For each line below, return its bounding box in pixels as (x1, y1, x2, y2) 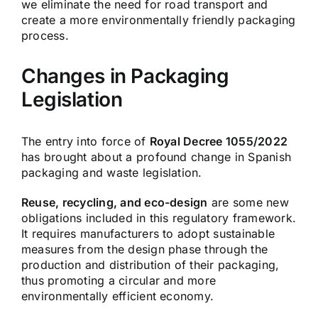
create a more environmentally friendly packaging (21, 13, 296, 28)
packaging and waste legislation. (21, 165, 202, 180)
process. (21, 28, 69, 43)
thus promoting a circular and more (21, 273, 216, 287)
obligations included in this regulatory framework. (21, 210, 296, 225)
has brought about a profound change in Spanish (21, 149, 292, 164)
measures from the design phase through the (21, 241, 268, 256)
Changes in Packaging (21, 64, 229, 89)
